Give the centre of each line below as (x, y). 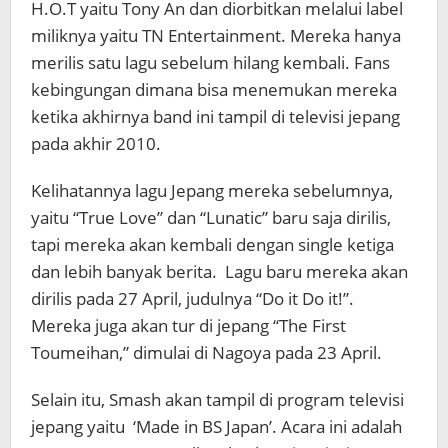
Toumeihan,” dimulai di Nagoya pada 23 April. (206, 352)
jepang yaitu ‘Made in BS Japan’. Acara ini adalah (216, 426)
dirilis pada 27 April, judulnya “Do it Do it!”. (192, 298)
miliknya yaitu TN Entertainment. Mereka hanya (216, 35)
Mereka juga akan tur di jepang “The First (188, 325)
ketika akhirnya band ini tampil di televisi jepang (215, 116)
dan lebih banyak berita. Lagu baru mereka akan (219, 271)
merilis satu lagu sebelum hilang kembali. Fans (210, 62)
